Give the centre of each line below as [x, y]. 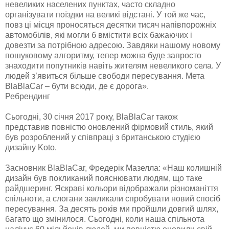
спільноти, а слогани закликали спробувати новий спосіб [113, 198]
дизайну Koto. [31, 147]
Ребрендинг [28, 96]
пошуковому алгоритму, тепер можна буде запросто [103, 55]
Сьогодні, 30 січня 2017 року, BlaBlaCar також [91, 117]
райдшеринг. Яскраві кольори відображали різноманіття [112, 188]
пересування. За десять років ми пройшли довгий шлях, [112, 209]
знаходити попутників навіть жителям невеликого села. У [113, 65]
